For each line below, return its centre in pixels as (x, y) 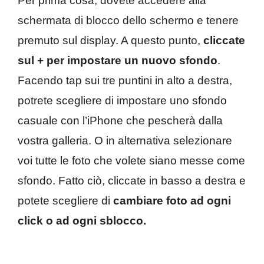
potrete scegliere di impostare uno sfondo (122, 100)
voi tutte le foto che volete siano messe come (131, 160)
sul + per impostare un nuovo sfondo (118, 60)
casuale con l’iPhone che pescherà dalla (120, 120)
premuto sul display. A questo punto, (110, 40)
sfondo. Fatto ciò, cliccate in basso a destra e (132, 180)
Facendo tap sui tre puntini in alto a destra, (125, 80)
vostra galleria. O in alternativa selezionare (125, 140)
